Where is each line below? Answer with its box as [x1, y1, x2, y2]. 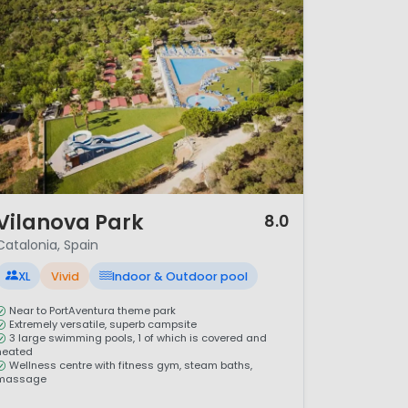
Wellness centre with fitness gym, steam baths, [9, 358, 252, 373]
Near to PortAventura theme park [9, 303, 176, 319]
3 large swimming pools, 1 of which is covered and [9, 331, 267, 346]
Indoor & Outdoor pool [111, 268, 248, 284]
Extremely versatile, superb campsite [9, 317, 197, 332]
